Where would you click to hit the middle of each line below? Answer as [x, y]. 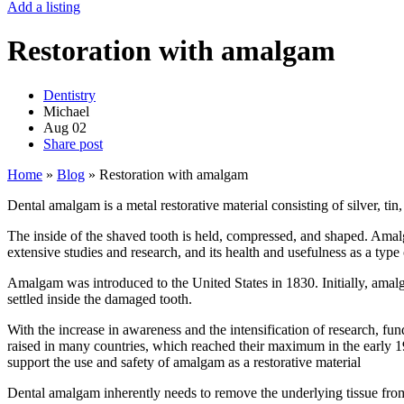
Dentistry [69, 95]
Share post [73, 143]
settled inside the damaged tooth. [100, 298]
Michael [66, 111]
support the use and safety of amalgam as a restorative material [184, 362]
